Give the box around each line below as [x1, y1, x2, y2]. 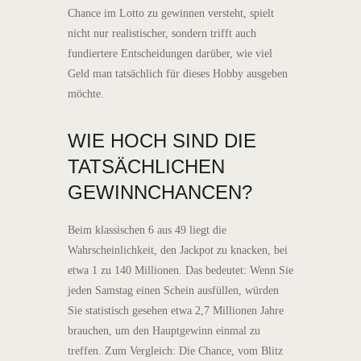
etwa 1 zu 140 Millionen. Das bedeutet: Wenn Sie [68, 263, 293, 276]
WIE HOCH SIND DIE [68, 129, 256, 151]
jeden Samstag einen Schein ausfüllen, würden [68, 284, 279, 297]
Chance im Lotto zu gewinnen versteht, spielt [68, 6, 274, 19]
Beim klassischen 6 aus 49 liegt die [68, 223, 226, 236]
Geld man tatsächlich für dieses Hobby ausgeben [68, 67, 288, 80]
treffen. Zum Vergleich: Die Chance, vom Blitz [68, 344, 283, 357]
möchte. [68, 87, 104, 100]
